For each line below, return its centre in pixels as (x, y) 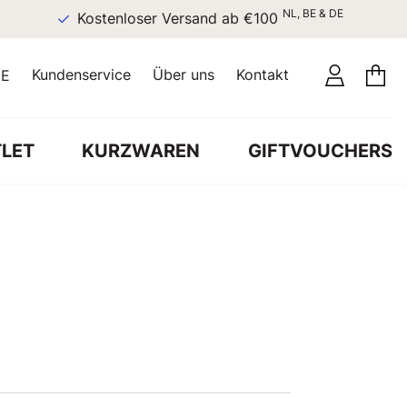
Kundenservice (81, 74)
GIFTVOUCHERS (320, 150)
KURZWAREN (141, 150)
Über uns (184, 74)
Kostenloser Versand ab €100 (139, 19)
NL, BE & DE (273, 13)
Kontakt (263, 74)
